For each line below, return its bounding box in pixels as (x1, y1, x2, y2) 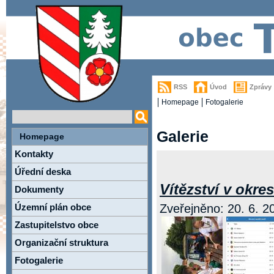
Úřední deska (15, 166, 71, 177)
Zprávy (250, 83, 272, 91)
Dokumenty (15, 184, 64, 194)
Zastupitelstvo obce (15, 220, 98, 230)
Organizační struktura (15, 237, 108, 248)
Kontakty (15, 149, 53, 159)
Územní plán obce (15, 202, 91, 212)
